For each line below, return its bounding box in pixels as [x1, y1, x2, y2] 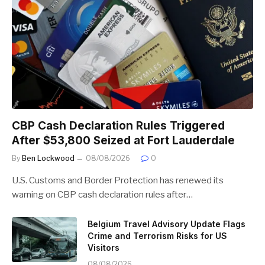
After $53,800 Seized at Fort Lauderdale [12, 133, 235, 147]
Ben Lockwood [22, 153, 75, 163]
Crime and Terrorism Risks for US [88, 230, 227, 241]
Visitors [88, 242, 119, 253]
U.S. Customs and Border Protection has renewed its [12, 174, 224, 186]
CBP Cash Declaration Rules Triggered [12, 118, 225, 132]
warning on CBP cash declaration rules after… [12, 189, 193, 200]
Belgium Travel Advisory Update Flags [88, 218, 245, 229]
